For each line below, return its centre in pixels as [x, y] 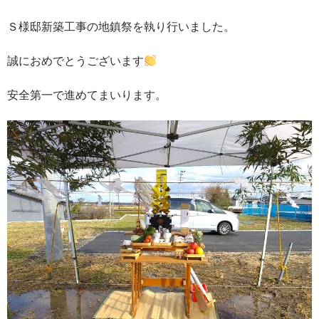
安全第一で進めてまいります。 [87, 95]
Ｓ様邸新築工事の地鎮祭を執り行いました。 [121, 26]
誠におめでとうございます [75, 61]
